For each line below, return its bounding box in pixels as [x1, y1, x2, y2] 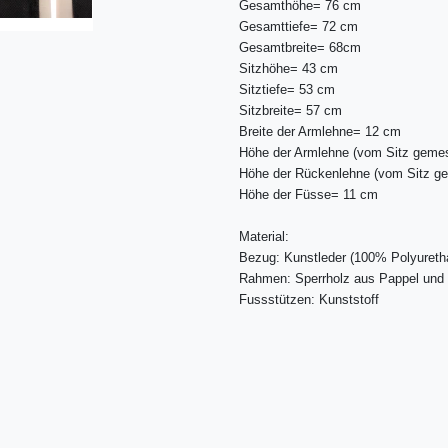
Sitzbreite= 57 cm [239, 103, 342, 119]
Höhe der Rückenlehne [239, 166, 370, 182]
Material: [239, 229, 289, 245]
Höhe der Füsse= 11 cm [239, 187, 378, 203]
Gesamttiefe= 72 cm [239, 19, 358, 35]
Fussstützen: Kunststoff [239, 292, 379, 308]
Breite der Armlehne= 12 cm [239, 124, 401, 140]
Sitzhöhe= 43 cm [239, 61, 338, 77]
